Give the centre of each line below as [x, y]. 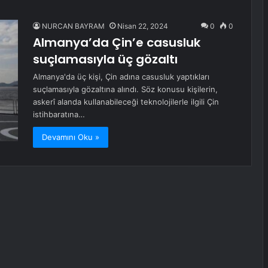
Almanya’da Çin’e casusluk [117, 42]
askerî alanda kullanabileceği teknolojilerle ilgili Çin [126, 102]
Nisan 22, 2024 [143, 26]
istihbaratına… [59, 114]
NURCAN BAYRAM [73, 26]
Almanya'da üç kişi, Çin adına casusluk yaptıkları [121, 77]
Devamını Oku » [71, 137]
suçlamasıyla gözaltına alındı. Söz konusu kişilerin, [125, 89]
